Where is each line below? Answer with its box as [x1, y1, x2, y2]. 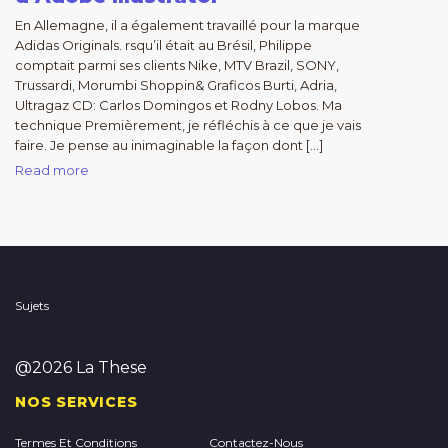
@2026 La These [15, 358, 147, 377]
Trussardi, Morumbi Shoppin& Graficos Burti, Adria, [15, 77, 337, 93]
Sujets [15, 298, 49, 313]
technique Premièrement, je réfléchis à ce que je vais [15, 117, 361, 133]
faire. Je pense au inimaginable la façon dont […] [15, 137, 323, 153]
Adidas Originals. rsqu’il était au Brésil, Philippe [15, 37, 312, 53]
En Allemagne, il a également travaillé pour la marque [15, 17, 360, 33]
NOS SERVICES [15, 393, 138, 411]
